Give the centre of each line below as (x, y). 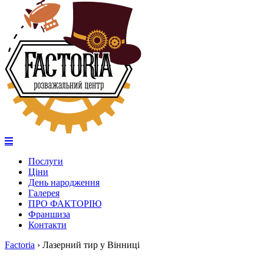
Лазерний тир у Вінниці (91, 245)
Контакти (47, 225)
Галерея (44, 193)
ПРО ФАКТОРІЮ (65, 204)
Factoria (20, 245)
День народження (64, 182)
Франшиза (49, 214)
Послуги (46, 161)
